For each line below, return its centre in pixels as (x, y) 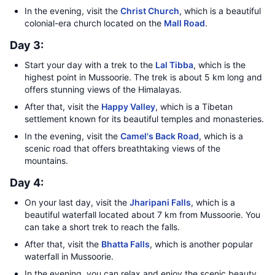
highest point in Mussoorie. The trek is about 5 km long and (143, 77)
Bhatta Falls (126, 244)
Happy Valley (128, 107)
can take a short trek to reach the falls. (102, 227)
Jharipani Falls (160, 202)
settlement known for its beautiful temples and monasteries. (144, 119)
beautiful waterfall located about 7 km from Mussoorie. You (142, 215)
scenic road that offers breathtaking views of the (122, 148)
